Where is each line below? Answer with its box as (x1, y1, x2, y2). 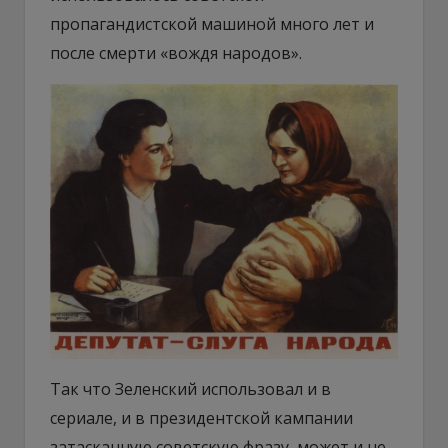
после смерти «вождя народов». (50, 41, 302, 64)
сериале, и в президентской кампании (50, 406, 353, 429)
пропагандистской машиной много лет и (50, 12, 374, 35)
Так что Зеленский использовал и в (50, 377, 331, 400)
